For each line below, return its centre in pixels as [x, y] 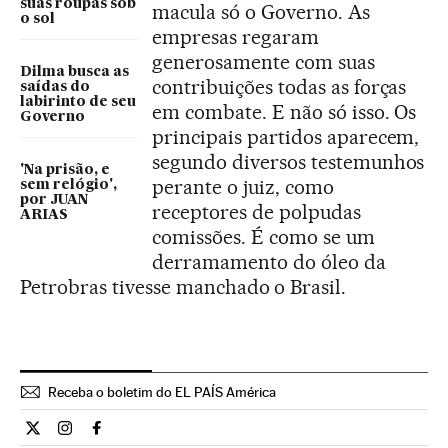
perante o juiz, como [243, 187]
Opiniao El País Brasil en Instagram [184, 436]
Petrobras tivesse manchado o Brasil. [183, 287]
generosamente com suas [263, 62]
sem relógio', [68, 185]
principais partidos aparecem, [286, 137]
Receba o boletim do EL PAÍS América [162, 392]
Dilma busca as [74, 72]
